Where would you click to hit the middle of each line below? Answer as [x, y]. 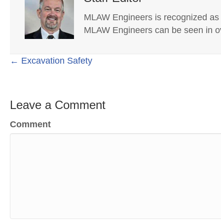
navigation [44, 85]
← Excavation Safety [51, 61]
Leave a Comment [58, 105]
